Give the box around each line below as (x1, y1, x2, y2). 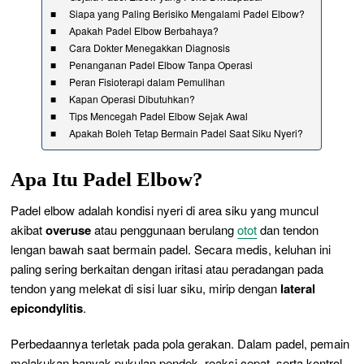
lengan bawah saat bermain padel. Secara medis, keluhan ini (11, 240, 331, 258)
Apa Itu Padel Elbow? (11, 167, 204, 190)
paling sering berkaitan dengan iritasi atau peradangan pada (11, 259, 324, 277)
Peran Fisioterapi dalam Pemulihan (68, 74, 225, 89)
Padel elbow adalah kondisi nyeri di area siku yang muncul (11, 201, 319, 219)
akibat (11, 220, 46, 238)
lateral (280, 279, 316, 297)
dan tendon (257, 220, 319, 238)
